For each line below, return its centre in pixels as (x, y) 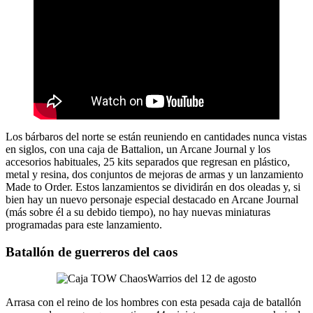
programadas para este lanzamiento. (84, 224)
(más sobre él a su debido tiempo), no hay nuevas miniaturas (138, 212)
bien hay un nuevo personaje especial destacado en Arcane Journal (152, 199)
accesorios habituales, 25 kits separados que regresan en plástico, (148, 161)
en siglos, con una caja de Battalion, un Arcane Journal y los (138, 149)
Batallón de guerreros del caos (92, 252)
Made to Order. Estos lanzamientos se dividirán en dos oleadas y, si (153, 187)
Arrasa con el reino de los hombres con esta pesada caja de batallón (153, 303)
